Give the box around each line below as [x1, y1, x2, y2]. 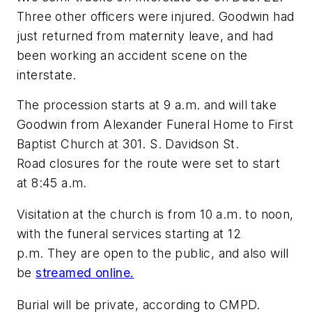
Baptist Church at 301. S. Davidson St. [17, 136, 240, 151]
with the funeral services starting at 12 [17, 226, 241, 242]
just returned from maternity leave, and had [17, 28, 274, 43]
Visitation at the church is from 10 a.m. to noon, [17, 207, 294, 222]
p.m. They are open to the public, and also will [17, 246, 289, 261]
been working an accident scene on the [17, 47, 248, 63]
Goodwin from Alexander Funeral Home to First [17, 116, 294, 132]
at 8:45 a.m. [17, 175, 87, 190]
